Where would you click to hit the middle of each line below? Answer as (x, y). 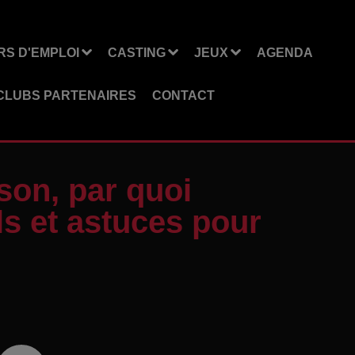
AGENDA (284, 52)
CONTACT (183, 95)
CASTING (136, 52)
